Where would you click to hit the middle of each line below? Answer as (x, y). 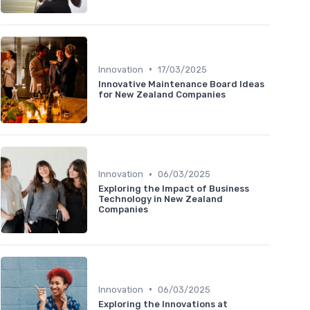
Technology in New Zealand (161, 199)
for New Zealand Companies (162, 94)
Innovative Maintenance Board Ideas (181, 84)
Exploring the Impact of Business (174, 189)
